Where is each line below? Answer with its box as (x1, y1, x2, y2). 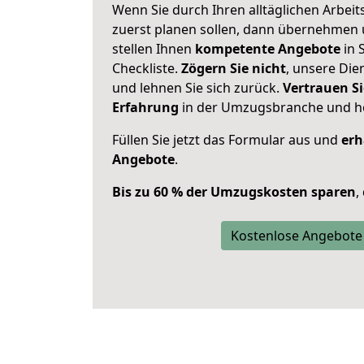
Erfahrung (112, 98, 179, 116)
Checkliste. (112, 59, 181, 77)
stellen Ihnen (112, 40, 195, 58)
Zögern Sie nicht (181, 59, 286, 77)
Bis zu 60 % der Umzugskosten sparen (112, 183, 356, 201)
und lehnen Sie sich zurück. (112, 79, 283, 97)
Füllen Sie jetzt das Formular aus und (112, 131, 341, 149)
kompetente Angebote (195, 40, 340, 58)
